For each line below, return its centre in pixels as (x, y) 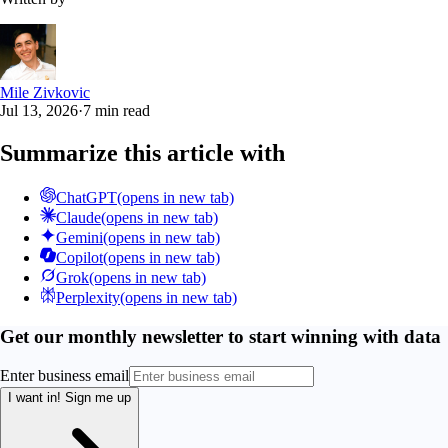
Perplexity (88, 297)
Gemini (79, 237)
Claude (78, 217)
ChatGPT (86, 197)
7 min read (116, 111)
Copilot (79, 257)
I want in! (36, 398)
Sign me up (98, 398)
